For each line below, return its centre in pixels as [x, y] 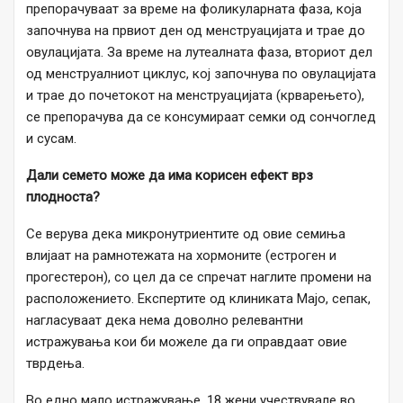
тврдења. [55, 363]
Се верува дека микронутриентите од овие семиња [186, 233]
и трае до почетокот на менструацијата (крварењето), [195, 95]
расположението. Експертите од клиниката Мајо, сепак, [198, 298]
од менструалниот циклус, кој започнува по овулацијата [201, 73]
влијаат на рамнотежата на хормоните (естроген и [181, 255]
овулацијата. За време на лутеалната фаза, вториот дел [199, 52]
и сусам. [51, 138]
